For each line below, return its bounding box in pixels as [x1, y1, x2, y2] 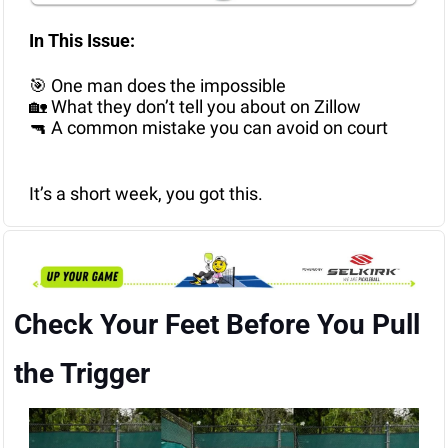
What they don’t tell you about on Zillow [47, 96, 361, 118]
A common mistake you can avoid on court [47, 117, 388, 139]
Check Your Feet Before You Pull [14, 308, 420, 342]
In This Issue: [29, 30, 139, 52]
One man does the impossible [47, 75, 286, 97]
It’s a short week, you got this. [29, 183, 263, 205]
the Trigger [14, 357, 150, 391]
